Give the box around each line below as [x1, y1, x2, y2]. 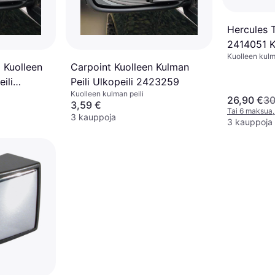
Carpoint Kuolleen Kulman [71, 61, 189, 73]
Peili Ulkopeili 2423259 [71, 76, 179, 88]
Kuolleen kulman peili [71, 89, 144, 98]
